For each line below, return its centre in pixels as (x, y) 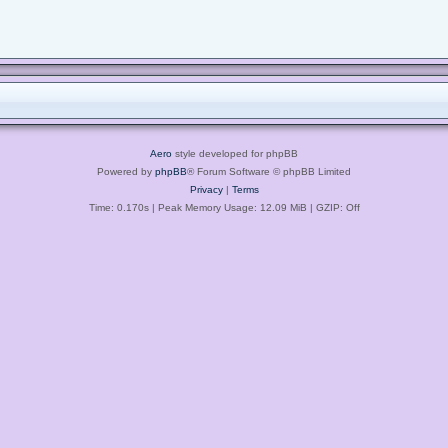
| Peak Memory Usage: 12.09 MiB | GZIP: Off (254, 207)
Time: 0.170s (118, 207)
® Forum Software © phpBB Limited (269, 171)
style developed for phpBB (235, 153)
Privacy (206, 189)
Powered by (126, 171)
